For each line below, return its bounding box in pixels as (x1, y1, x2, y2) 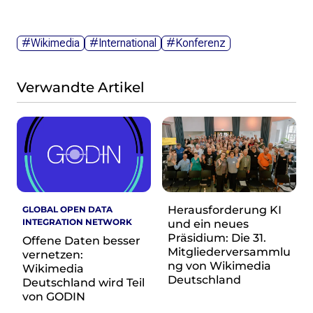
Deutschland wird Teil (22, 276, 145, 290)
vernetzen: (22, 248, 83, 262)
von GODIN (22, 290, 85, 304)
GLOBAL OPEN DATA (22, 204, 112, 215)
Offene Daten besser (22, 234, 140, 248)
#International (89, 36, 156, 50)
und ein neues (168, 217, 249, 231)
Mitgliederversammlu (168, 245, 291, 259)
